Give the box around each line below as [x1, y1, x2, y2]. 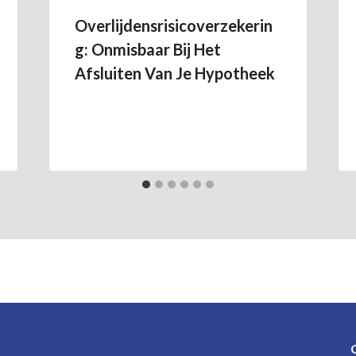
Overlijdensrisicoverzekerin [74, 16, 273, 35]
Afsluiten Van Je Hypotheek [74, 64, 275, 83]
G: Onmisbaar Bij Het [74, 40, 221, 59]
